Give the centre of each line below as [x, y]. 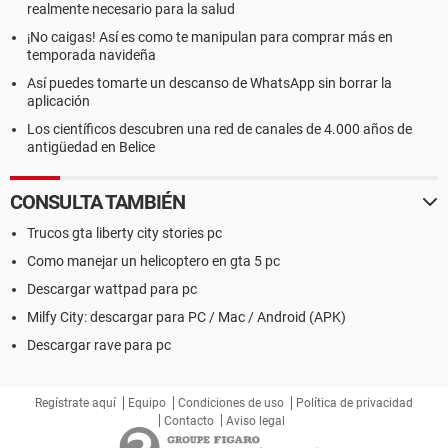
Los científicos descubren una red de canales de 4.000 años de [219, 129]
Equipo [147, 403]
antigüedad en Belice [91, 147]
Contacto [189, 421]
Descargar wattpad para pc [112, 289]
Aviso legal [255, 421]
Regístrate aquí [75, 403]
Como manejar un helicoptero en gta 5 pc [153, 261]
